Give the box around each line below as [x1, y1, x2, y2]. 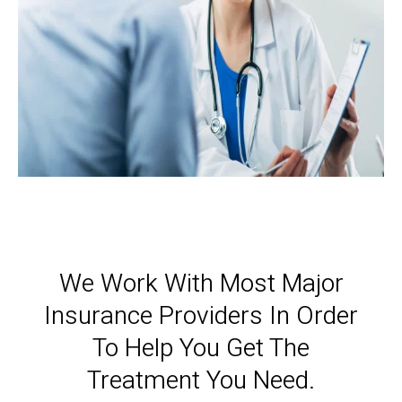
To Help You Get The [92, 330, 310, 367]
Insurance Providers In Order [44, 298, 358, 335]
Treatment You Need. [87, 363, 315, 399]
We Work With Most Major [58, 266, 344, 302]
